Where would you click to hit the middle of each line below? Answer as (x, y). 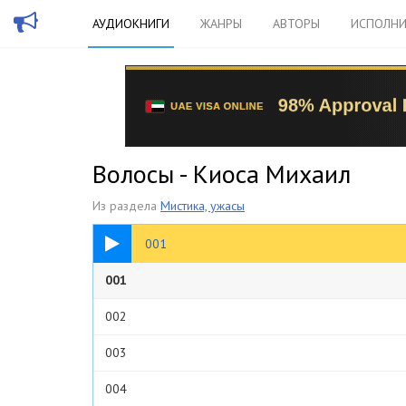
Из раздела (126, 206)
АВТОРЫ (296, 24)
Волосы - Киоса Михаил (222, 174)
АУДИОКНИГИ (131, 24)
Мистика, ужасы (203, 206)
